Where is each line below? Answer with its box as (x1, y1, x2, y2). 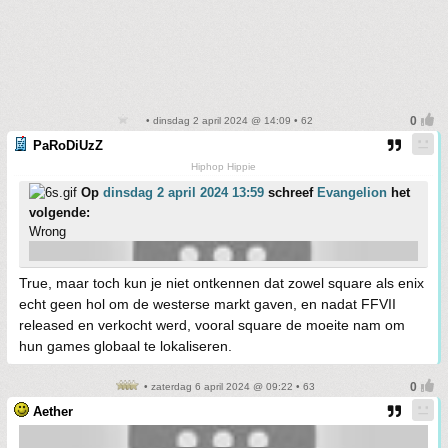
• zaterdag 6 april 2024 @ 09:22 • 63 (141, 381, 315, 393)
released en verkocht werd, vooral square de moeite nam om (19, 317, 405, 334)
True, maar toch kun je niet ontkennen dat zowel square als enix (19, 275, 424, 292)
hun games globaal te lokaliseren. (19, 338, 232, 355)
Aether (33, 404, 73, 420)
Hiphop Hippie (191, 161, 256, 173)
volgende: (29, 205, 90, 221)
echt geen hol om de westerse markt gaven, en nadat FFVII (19, 296, 396, 313)
